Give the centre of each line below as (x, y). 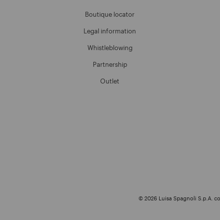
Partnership (110, 64)
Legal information (110, 31)
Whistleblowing (110, 47)
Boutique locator (110, 14)
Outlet (110, 81)
